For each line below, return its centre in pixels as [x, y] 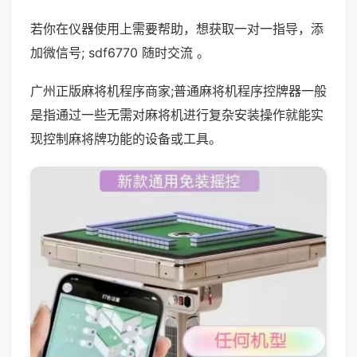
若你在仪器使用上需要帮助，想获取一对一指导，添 [177, 29]
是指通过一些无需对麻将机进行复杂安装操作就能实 [177, 115]
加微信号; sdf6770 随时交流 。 [120, 53]
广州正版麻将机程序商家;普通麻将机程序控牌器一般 [178, 91]
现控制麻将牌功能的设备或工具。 [126, 139]
